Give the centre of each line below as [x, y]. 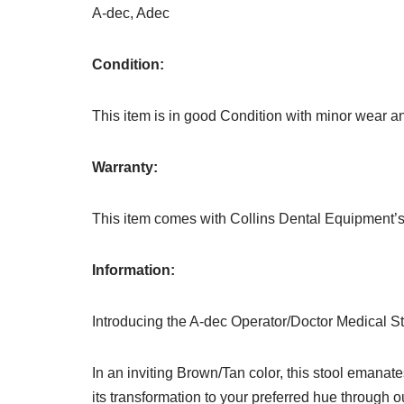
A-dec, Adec [131, 14]
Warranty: [125, 168]
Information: [133, 271]
